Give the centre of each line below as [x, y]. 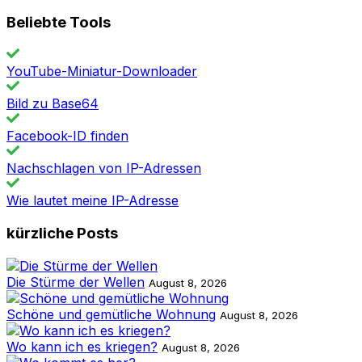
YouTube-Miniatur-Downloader [102, 72]
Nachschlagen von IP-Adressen [104, 168]
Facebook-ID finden [67, 136]
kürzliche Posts [62, 233]
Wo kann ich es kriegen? [82, 346]
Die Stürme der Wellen [76, 282]
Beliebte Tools [59, 23]
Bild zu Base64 [53, 104]
